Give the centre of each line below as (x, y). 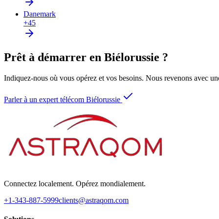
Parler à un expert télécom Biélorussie (62, 99)
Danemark (40, 14)
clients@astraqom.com (94, 200)
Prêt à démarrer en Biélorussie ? (86, 57)
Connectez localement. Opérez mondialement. (75, 183)
